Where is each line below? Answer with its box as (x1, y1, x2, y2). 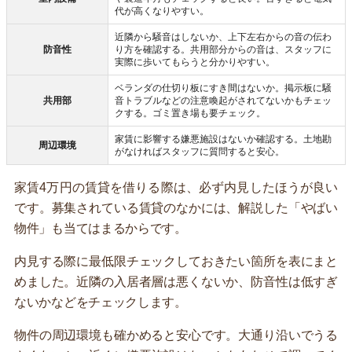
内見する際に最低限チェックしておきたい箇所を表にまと (14, 254, 338, 268)
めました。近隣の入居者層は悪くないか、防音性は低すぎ (14, 274, 338, 288)
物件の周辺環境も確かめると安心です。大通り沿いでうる (14, 328, 338, 342)
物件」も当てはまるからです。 (14, 221, 187, 235)
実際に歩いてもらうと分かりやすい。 (115, 56, 275, 68)
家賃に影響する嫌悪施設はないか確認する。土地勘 (115, 133, 332, 145)
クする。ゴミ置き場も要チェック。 (115, 107, 266, 119)
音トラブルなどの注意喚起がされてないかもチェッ (115, 94, 332, 106)
